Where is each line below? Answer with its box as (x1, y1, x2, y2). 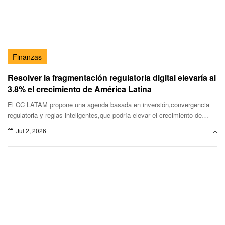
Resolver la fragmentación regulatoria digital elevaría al (8, 72, 216, 84)
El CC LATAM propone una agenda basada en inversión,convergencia (8, 100, 209, 110)
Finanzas (13, 52, 42, 62)
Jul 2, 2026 (16, 126, 46, 135)
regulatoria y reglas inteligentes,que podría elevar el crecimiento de (8, 110, 202, 120)
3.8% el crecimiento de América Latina (8, 83, 152, 95)
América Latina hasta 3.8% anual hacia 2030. (8, 120, 140, 130)
